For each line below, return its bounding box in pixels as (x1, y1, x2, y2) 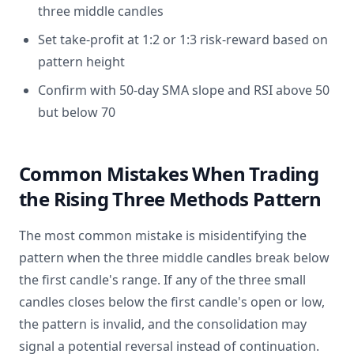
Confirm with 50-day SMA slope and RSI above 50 (38, 81, 330, 99)
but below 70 (38, 104, 115, 121)
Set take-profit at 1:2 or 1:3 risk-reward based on (38, 31, 328, 48)
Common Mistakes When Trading (19, 160, 319, 186)
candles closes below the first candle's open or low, (19, 293, 325, 311)
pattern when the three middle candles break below (19, 249, 330, 266)
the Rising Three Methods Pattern (19, 186, 322, 212)
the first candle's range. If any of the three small (19, 271, 306, 288)
